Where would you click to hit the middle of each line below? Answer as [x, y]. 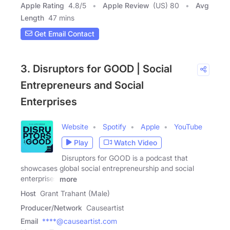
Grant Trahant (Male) [75, 193]
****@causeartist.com [80, 221]
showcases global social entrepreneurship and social [107, 168]
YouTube [188, 126]
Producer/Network [51, 207]
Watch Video [136, 143]
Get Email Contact [63, 34]
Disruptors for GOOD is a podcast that [125, 158]
